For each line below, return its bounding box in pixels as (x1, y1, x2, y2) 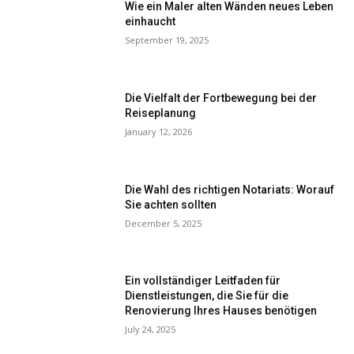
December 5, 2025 (125, 217, 202, 229)
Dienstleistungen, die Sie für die (125, 289, 289, 303)
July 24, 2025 (125, 323, 176, 336)
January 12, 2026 (125, 126, 193, 138)
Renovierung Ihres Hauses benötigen (125, 304, 318, 318)
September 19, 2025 (125, 34, 209, 47)
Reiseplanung (125, 107, 197, 120)
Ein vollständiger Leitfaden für (125, 274, 281, 288)
